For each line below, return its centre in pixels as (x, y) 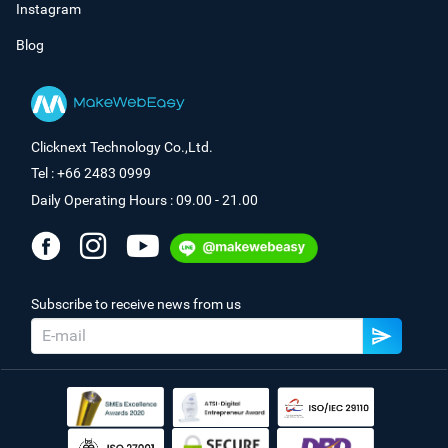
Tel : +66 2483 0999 (91, 173)
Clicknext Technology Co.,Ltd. (122, 146)
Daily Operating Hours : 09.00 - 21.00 (144, 200)
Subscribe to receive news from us (136, 303)
